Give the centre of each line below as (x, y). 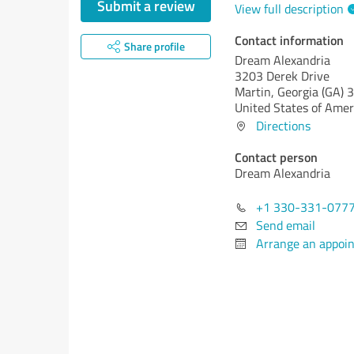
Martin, (256, 92)
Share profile (154, 46)
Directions (283, 126)
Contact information (289, 40)
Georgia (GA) (311, 92)
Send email (286, 225)
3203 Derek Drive (282, 76)
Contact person (276, 157)
